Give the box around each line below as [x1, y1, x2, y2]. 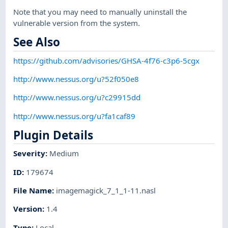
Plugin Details [13, 127, 94, 143]
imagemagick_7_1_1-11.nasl [56, 185, 156, 195]
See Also [13, 34, 61, 50]
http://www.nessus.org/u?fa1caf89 [13, 110, 136, 121]
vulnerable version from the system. [13, 17, 140, 28]
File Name [13, 185, 52, 195]
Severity [13, 148, 46, 159]
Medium [49, 148, 79, 159]
